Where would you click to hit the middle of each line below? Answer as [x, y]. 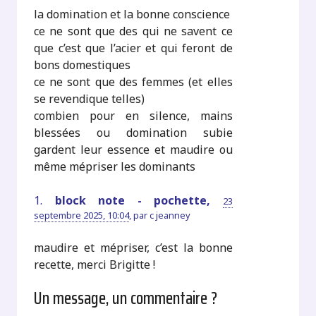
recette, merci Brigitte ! [95, 264]
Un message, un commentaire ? [126, 298]
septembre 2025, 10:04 [82, 215]
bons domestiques [83, 65]
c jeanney [170, 215]
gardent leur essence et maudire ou [133, 149]
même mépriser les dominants [115, 166]
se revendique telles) [90, 98]
